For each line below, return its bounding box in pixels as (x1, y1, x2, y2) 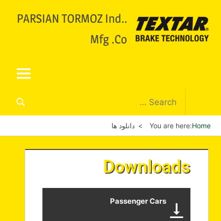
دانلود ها (111, 121, 135, 130)
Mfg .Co (90, 32, 128, 46)
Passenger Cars (110, 197, 166, 206)
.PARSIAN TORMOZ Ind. (17, 11, 125, 26)
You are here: (149, 121, 192, 130)
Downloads (103, 156, 190, 177)
